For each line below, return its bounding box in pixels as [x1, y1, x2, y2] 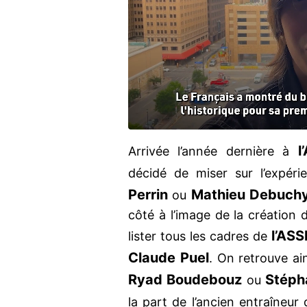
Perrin [128, 186, 168, 204]
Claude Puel [128, 249, 209, 267]
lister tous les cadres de [128, 229, 268, 244]
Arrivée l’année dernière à [128, 144, 298, 159]
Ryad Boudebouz [128, 271, 243, 288]
